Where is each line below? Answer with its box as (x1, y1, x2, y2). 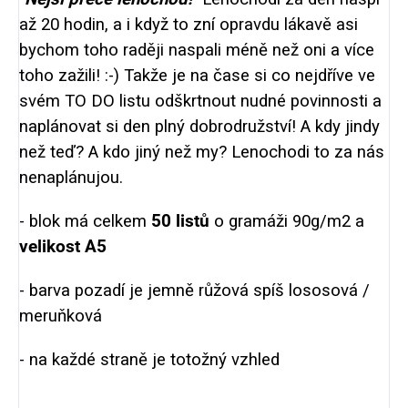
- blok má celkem (19, 210, 147, 231)
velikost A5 (19, 236, 107, 257)
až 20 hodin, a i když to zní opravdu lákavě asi (19, 14, 358, 35)
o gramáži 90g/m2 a (209, 210, 364, 231)
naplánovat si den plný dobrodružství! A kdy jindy (19, 116, 380, 137)
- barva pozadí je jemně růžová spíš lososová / (19, 280, 370, 301)
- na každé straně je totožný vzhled (19, 349, 284, 370)
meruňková (19, 305, 102, 326)
